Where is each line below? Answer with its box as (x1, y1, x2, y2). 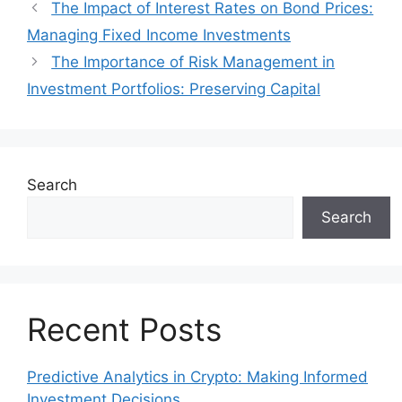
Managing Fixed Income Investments (27, 26, 291, 44)
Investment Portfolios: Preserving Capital (27, 80, 320, 98)
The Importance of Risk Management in (51, 53, 336, 71)
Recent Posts (27, 310, 222, 348)
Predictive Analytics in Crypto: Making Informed (27, 368, 368, 386)
